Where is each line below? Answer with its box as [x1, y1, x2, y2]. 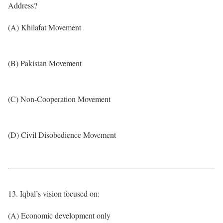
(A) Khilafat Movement [8, 22, 81, 32]
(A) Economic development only [8, 210, 111, 221]
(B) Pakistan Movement [8, 58, 82, 68]
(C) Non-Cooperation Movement [8, 94, 111, 104]
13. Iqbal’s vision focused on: [8, 188, 100, 199]
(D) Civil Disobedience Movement [8, 129, 116, 140]
